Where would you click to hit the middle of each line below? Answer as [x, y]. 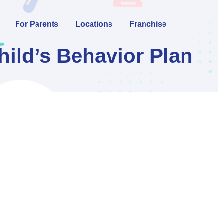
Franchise [148, 24]
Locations [94, 24]
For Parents [37, 24]
